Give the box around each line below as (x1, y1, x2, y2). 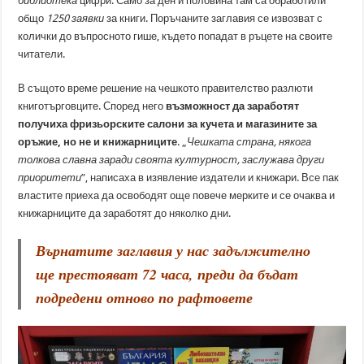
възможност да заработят (166, 100, 300, 112)
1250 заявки (46, 12, 105, 24)
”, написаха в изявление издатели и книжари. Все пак (81, 171, 340, 184)
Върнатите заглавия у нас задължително (36, 240, 311, 261)
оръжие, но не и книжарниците (18, 136, 178, 148)
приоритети (18, 171, 82, 184)
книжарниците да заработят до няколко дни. (18, 207, 232, 219)
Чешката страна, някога (187, 136, 312, 148)
